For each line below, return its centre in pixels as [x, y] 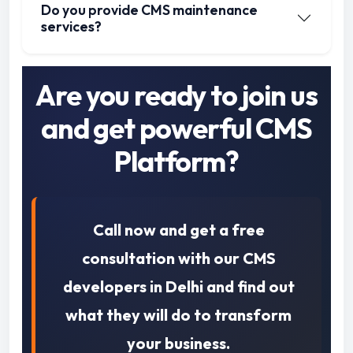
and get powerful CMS [176, 128]
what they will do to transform [178, 315]
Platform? [176, 162]
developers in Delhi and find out [178, 287]
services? [71, 27]
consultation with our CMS [178, 258]
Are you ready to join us [176, 95]
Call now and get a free [178, 230]
